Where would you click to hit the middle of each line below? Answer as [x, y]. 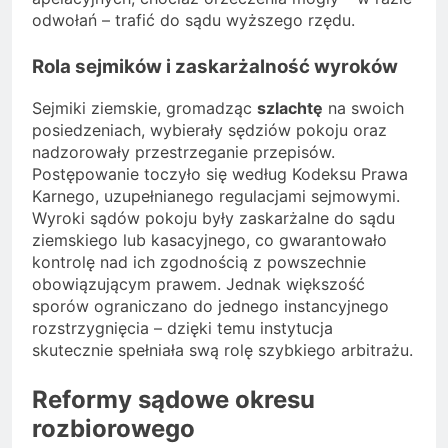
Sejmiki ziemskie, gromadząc [144, 107]
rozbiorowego [113, 428]
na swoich [363, 107]
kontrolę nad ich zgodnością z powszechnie [199, 261]
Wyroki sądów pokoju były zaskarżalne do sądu [213, 217]
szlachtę [290, 107]
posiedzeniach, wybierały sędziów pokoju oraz [209, 129]
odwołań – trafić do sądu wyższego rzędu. [193, 19]
